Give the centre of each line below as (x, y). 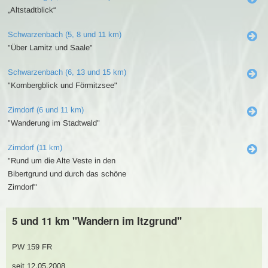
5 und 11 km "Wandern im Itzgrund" (97, 221)
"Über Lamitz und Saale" (50, 48)
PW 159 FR (32, 247)
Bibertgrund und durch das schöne (67, 174)
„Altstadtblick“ (32, 10)
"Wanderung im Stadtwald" (54, 123)
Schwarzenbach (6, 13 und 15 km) (67, 72)
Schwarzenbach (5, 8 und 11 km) (65, 34)
